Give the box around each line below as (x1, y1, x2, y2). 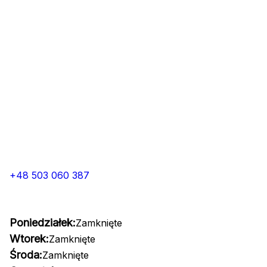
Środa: (10, 249, 42, 261)
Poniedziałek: (10, 216, 76, 229)
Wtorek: (10, 232, 49, 245)
